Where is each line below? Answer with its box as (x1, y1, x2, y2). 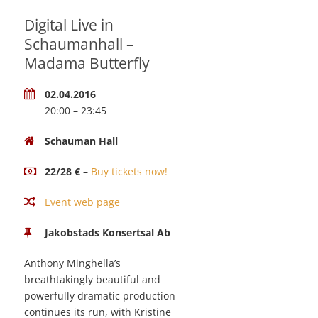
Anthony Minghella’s (24, 256, 121, 270)
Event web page (45, 195, 120, 209)
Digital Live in (24, 15, 114, 35)
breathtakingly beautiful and (24, 273, 160, 287)
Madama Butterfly (24, 53, 150, 74)
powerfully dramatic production (24, 289, 175, 303)
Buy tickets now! (91, 165, 168, 179)
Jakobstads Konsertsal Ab (45, 226, 170, 240)
